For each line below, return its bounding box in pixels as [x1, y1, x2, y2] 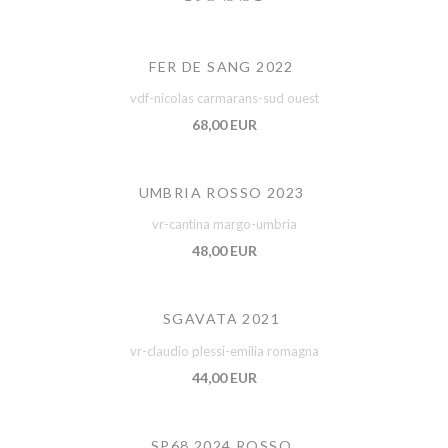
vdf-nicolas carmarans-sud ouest [129, 90, 319, 106]
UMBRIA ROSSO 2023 [138, 184, 305, 201]
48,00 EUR [191, 242, 257, 260]
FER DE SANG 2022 [149, 57, 294, 75]
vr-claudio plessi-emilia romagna [129, 342, 319, 359]
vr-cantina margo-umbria [151, 216, 297, 233]
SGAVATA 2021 [163, 310, 280, 328]
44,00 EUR [191, 368, 257, 386]
